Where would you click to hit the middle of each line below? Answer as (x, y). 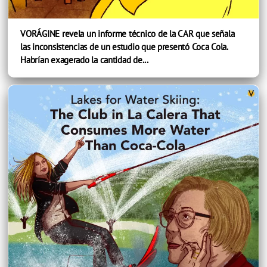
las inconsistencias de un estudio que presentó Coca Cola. (124, 46)
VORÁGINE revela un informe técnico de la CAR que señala (128, 33)
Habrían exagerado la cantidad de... (84, 60)
